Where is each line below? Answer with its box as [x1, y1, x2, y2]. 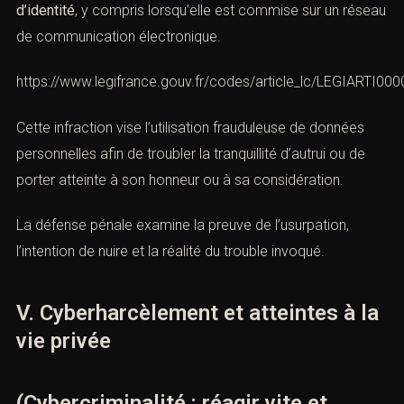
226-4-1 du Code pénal [69, 80, 214, 98]
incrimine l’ [214, 80, 282, 98]
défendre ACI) [16, 33, 151, 60]
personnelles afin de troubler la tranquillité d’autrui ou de [16, 250, 365, 268]
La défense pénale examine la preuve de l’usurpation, [16, 321, 349, 339]
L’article [16, 80, 69, 98]
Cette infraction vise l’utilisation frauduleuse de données [16, 224, 364, 242]
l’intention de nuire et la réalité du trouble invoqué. [16, 347, 325, 365]
